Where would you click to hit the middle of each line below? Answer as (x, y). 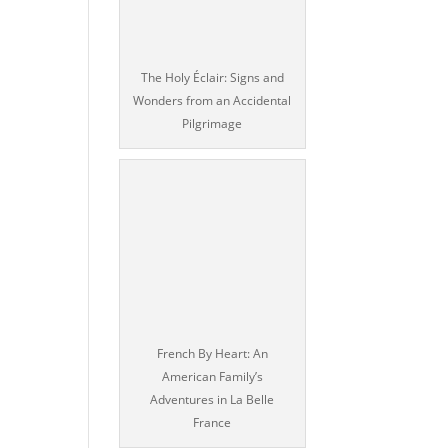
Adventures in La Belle (212, 400)
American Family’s (212, 377)
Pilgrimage (212, 123)
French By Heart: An (212, 354)
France (212, 423)
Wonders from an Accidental (212, 100)
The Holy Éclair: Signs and (212, 77)
